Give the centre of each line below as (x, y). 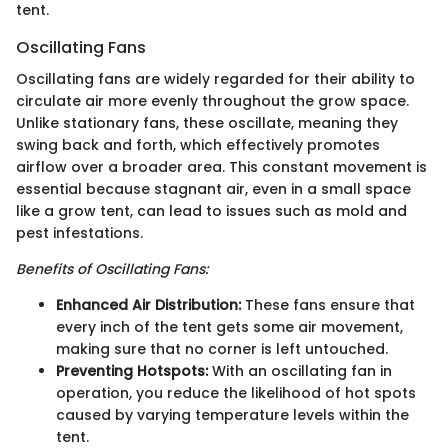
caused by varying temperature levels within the (232, 415)
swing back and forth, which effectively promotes (198, 145)
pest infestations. (79, 233)
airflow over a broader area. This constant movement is (221, 167)
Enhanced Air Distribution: (148, 305)
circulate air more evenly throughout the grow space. (212, 101)
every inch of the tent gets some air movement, (229, 327)
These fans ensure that (328, 305)
